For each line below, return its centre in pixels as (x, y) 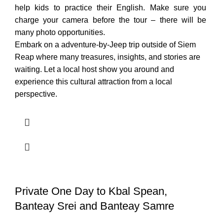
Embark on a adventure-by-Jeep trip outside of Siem (105, 45)
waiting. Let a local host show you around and (94, 70)
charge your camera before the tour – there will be (110, 20)
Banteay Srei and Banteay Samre (94, 206)
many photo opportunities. (60, 33)
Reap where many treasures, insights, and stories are (108, 57)
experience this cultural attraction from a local (93, 82)
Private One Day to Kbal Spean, (91, 191)
